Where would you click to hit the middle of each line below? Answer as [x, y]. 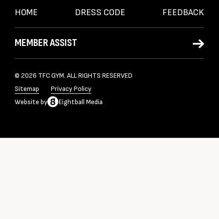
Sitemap [27, 89]
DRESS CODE [100, 13]
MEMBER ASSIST [46, 43]
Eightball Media [81, 102]
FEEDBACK [183, 13]
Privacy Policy [71, 89]
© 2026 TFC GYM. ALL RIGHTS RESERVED [74, 76]
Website [27, 102]
